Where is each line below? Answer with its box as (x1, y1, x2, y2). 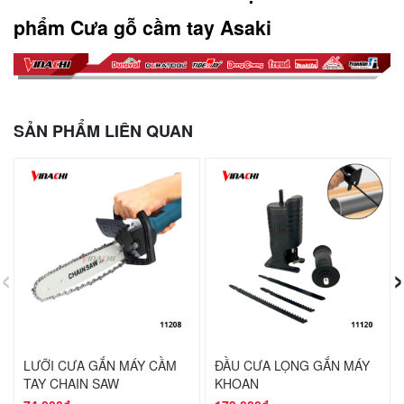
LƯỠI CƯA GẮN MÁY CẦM (23, 356, 177, 375)
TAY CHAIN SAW (23, 374, 119, 393)
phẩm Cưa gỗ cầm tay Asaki (14, 13, 271, 41)
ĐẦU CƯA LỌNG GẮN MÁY (214, 356, 370, 375)
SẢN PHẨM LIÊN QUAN (14, 119, 193, 143)
